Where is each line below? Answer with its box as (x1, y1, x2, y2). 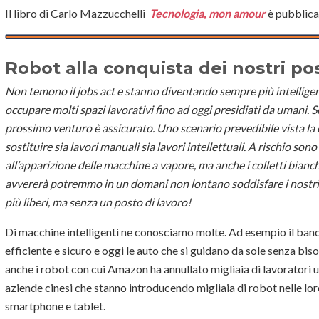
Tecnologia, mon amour (150, 6, 266, 20)
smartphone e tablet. (5, 299, 105, 313)
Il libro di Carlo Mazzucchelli (5, 6, 150, 20)
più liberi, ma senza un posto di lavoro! (5, 195, 191, 209)
